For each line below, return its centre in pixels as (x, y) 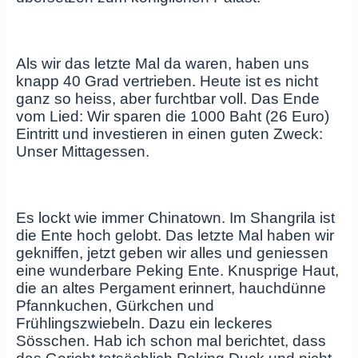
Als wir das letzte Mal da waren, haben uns (162, 64)
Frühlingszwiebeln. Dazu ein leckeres (144, 324)
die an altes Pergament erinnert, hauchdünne (171, 288)
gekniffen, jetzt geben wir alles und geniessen (172, 253)
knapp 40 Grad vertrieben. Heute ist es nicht (167, 82)
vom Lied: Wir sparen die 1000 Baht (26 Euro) (172, 117)
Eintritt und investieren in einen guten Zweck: (169, 134)
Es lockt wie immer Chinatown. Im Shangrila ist (175, 218)
